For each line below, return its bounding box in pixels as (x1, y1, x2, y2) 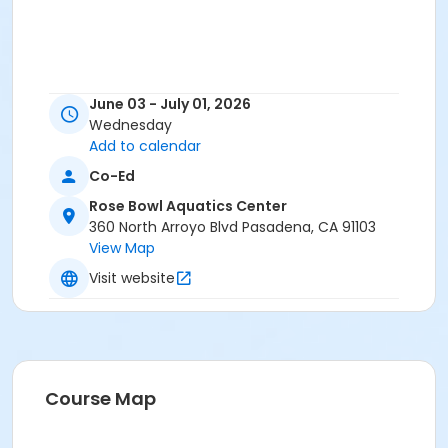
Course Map (45, 386, 156, 412)
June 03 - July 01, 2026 (89, 94, 251, 115)
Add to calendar (89, 136, 201, 157)
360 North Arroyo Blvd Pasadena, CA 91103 (89, 217, 376, 238)
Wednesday (89, 115, 172, 136)
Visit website (89, 267, 175, 288)
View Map (89, 238, 155, 259)
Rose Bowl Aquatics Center (89, 196, 287, 217)
